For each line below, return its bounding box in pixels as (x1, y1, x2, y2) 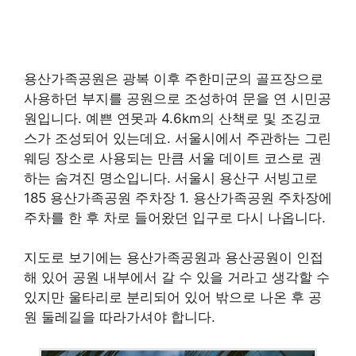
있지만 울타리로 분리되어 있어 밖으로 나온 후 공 (24, 289, 322, 306)
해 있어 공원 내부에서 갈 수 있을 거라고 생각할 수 (24, 269, 330, 286)
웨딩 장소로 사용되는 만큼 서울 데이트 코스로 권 (24, 149, 322, 166)
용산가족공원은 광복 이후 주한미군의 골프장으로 (24, 70, 323, 87)
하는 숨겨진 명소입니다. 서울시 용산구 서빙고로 (24, 169, 318, 186)
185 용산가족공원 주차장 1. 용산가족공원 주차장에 (24, 189, 332, 206)
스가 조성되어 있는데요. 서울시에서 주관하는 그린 (24, 130, 331, 146)
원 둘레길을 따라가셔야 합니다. (24, 309, 215, 326)
